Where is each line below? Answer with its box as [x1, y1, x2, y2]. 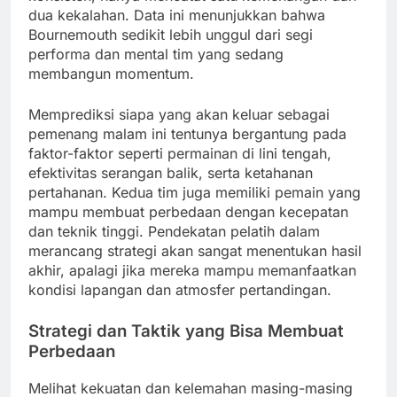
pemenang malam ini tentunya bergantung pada [28, 124, 346, 143]
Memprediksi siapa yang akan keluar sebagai [28, 105, 330, 123]
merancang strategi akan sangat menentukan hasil [28, 241, 362, 260]
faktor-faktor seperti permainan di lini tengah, [28, 144, 331, 162]
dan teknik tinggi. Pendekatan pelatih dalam [28, 222, 320, 240]
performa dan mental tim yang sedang [28, 44, 284, 63]
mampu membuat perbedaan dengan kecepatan [28, 202, 348, 221]
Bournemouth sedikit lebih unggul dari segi [28, 25, 313, 43]
